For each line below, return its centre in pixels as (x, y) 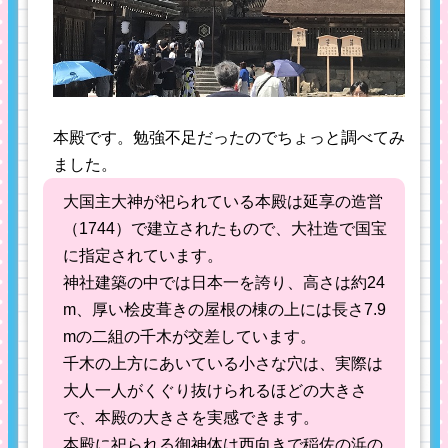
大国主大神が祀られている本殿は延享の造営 (223, 201)
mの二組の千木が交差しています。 (189, 336)
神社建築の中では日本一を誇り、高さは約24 (224, 282)
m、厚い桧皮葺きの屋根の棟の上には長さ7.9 (224, 309)
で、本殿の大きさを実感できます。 (191, 417)
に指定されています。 (143, 255)
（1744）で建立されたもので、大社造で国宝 (225, 228)
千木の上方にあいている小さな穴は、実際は (223, 363)
